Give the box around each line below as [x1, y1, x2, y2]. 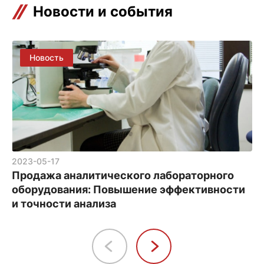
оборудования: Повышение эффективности [12, 183, 245, 196]
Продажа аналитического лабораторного [12, 169, 234, 182]
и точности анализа [12, 197, 116, 210]
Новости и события [33, 2, 173, 20]
